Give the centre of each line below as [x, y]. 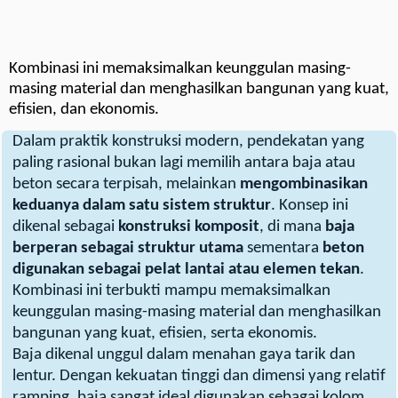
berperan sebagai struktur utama [128, 249]
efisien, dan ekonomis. [84, 110]
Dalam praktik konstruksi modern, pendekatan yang [188, 142]
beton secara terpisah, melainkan [126, 185]
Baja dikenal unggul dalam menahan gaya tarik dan [184, 355]
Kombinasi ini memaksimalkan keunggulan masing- [180, 69]
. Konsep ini [310, 206]
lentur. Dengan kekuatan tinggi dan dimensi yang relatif [199, 377]
